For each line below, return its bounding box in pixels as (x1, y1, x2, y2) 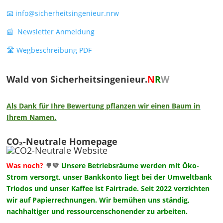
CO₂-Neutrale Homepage (6, 135, 118, 148)
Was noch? (6, 161, 44, 171)
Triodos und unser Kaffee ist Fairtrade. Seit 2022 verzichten (6, 184, 210, 194)
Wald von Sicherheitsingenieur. (6, 73, 148, 86)
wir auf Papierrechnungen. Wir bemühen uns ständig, (6, 195, 190, 205)
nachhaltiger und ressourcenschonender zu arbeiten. (6, 207, 188, 217)
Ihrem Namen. (6, 112, 57, 122)
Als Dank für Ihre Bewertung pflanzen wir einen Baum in (6, 101, 201, 111)
